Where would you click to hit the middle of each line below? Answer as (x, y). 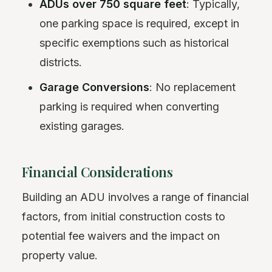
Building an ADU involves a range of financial (135, 197)
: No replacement (193, 87)
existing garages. (82, 126)
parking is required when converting (130, 106)
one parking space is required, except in (140, 23)
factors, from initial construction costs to (124, 216)
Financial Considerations (97, 172)
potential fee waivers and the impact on (121, 236)
